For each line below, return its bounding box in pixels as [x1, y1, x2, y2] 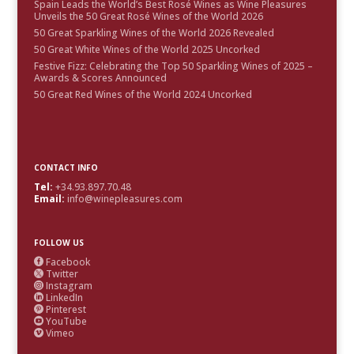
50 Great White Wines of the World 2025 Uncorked [33, 43, 260, 57]
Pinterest [45, 303, 86, 317]
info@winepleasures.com [66, 191, 183, 205]
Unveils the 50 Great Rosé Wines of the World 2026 [33, 9, 263, 24]
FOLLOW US [33, 237, 84, 249]
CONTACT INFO [33, 161, 98, 173]
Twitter [45, 267, 78, 281]
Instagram [45, 279, 92, 293]
